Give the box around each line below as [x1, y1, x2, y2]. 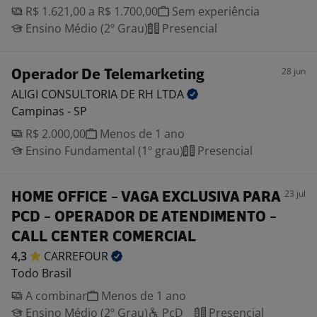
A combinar [23, 288, 87, 304]
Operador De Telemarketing [11, 68, 204, 83]
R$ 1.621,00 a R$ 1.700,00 [23, 4, 158, 19]
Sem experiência [169, 4, 260, 19]
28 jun [282, 65, 306, 77]
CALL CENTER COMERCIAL [11, 230, 196, 245]
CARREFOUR [44, 248, 111, 264]
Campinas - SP [11, 103, 87, 119]
